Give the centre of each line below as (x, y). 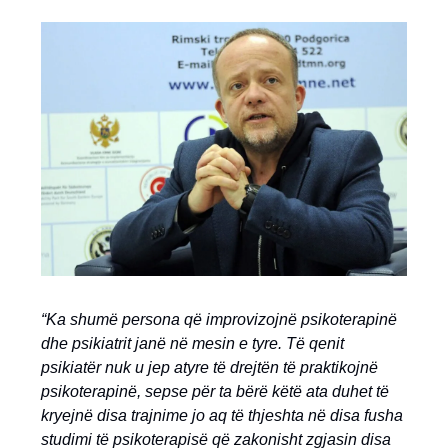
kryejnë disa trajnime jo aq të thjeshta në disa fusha (222, 415)
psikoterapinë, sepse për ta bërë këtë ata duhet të (215, 391)
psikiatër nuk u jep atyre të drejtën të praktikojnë (209, 367)
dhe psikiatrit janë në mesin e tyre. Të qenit (192, 343)
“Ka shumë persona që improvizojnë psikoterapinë (219, 319)
